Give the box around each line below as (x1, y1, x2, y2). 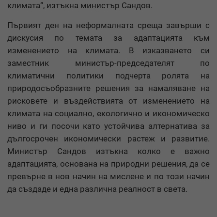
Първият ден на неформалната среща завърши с (7, 20, 210, 31)
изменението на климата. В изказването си (7, 46, 210, 56)
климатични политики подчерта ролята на (7, 71, 210, 81)
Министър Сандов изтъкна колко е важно (7, 146, 210, 156)
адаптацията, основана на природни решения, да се (7, 159, 210, 169)
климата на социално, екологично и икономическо (7, 108, 210, 119)
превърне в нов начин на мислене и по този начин (7, 171, 210, 182)
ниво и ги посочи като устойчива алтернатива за (7, 121, 210, 131)
